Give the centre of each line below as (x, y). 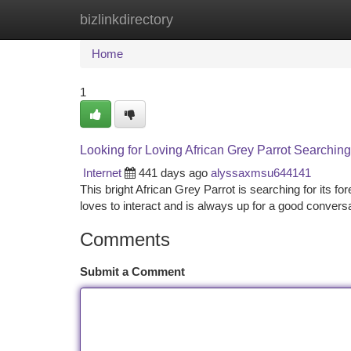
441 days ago (173, 173)
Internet (102, 173)
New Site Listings (203, 19)
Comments (125, 239)
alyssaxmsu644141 (261, 173)
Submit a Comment (132, 271)
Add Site (292, 19)
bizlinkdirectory (127, 20)
